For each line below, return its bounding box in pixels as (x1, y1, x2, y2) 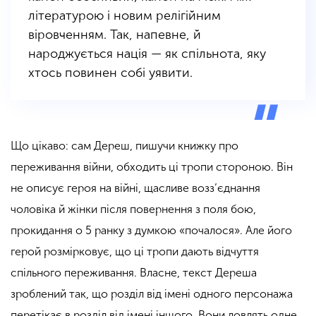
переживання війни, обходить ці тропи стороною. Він (11, 159, 293, 174)
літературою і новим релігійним (28, 7, 221, 23)
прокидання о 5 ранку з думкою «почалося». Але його (11, 223, 292, 237)
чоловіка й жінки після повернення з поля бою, (11, 202, 256, 216)
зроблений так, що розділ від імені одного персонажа (11, 286, 293, 300)
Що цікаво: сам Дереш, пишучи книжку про (11, 138, 238, 152)
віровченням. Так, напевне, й (28, 26, 201, 42)
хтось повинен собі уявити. (28, 64, 193, 80)
